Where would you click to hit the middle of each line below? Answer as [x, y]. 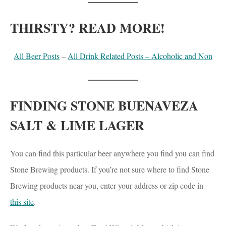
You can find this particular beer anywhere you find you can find [112, 153]
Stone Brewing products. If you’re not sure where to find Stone [110, 169]
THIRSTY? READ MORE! [88, 28]
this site [22, 202]
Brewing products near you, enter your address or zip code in [107, 186]
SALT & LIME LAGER [77, 125]
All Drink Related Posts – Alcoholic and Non [140, 56]
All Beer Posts [37, 56]
